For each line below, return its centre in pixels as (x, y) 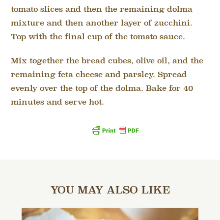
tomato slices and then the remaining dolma (102, 9)
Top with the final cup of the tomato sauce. (98, 37)
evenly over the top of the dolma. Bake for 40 (102, 88)
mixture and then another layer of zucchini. (102, 23)
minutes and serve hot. (58, 102)
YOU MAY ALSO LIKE (110, 191)
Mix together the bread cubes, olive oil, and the (107, 61)
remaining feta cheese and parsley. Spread (99, 75)
